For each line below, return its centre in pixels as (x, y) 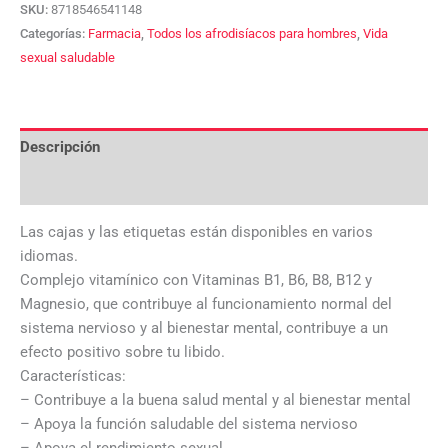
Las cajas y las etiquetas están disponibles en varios (196, 231)
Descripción (60, 147)
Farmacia (114, 33)
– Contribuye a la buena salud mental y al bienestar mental (215, 399)
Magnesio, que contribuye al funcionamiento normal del (206, 303)
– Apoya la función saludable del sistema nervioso (189, 423)
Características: (73, 375)
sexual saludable (67, 57)
